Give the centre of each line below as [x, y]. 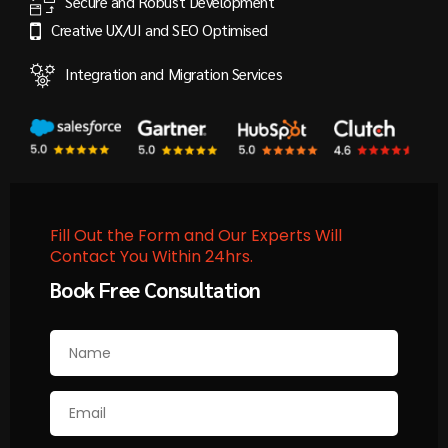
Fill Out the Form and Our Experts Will [196, 235]
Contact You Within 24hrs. [151, 256]
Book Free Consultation [155, 290]
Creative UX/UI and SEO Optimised [159, 29]
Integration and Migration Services [174, 74]
